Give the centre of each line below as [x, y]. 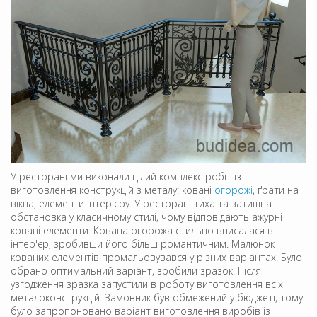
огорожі [234, 190]
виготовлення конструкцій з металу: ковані [113, 190]
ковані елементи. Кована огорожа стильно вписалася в [142, 230]
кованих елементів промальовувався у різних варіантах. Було [156, 257]
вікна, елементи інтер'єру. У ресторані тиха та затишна [141, 203]
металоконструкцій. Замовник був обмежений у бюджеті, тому [157, 297]
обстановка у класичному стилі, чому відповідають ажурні [146, 217]
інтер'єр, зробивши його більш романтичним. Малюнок [143, 243]
